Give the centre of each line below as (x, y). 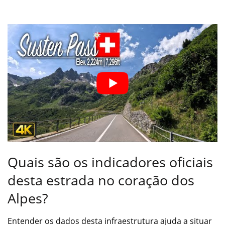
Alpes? (28, 198)
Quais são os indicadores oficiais (110, 162)
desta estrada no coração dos (101, 180)
